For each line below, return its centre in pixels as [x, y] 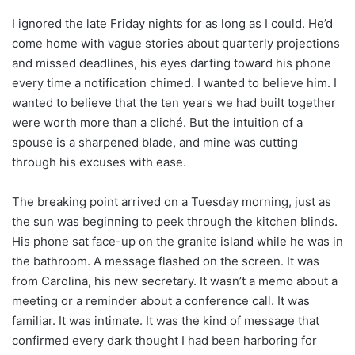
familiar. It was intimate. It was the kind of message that [166, 321]
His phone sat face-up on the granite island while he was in [177, 242]
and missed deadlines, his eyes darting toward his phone [172, 63]
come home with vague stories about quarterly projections [176, 44]
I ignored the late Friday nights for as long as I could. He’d [172, 24]
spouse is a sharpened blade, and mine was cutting [155, 143]
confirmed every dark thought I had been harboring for [164, 341]
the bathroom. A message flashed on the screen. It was [166, 261]
